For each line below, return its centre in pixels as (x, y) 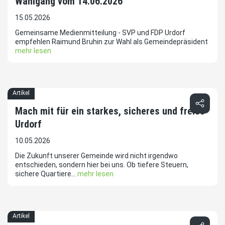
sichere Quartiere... (46, 174)
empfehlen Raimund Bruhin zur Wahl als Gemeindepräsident (111, 42)
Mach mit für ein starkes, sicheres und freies (110, 111)
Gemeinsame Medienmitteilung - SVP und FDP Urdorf (100, 33)
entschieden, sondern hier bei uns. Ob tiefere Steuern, (102, 165)
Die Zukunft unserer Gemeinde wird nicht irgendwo (96, 156)
